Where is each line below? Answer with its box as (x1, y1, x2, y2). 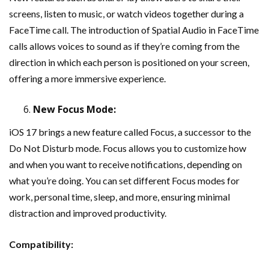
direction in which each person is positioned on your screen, (9, 56, 249, 68)
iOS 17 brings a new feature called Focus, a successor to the (9, 126, 251, 138)
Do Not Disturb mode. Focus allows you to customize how (9, 142, 246, 154)
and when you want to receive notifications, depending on (9, 159, 242, 170)
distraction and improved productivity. (9, 207, 166, 219)
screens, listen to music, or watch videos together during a (9, 8, 244, 19)
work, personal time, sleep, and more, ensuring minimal (9, 191, 230, 202)
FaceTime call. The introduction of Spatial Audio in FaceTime (9, 24, 259, 35)
